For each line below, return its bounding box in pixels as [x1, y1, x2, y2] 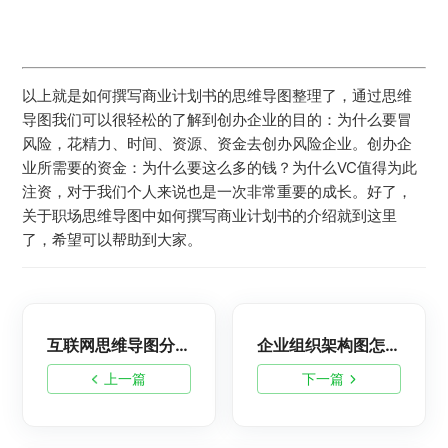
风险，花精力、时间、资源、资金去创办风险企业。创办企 [22, 134, 413, 154]
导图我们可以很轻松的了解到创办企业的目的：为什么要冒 [22, 110, 413, 130]
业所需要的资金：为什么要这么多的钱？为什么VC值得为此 [22, 158, 418, 178]
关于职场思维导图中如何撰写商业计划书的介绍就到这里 [22, 206, 398, 226]
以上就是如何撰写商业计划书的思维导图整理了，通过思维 [22, 86, 413, 106]
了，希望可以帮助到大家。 [22, 230, 203, 250]
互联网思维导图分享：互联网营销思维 [175, 335, 189, 356]
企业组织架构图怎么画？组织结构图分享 [385, 335, 399, 356]
